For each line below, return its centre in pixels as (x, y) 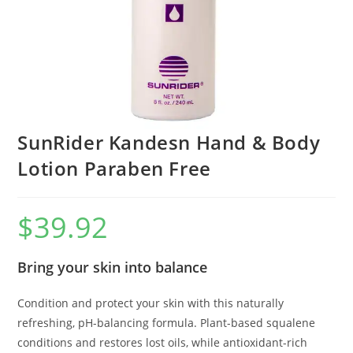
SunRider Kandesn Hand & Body (169, 143)
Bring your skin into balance (113, 268)
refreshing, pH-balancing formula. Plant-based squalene (167, 323)
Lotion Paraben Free (114, 169)
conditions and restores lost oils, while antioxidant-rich (163, 343)
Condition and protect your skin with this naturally (151, 303)
